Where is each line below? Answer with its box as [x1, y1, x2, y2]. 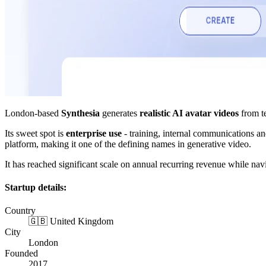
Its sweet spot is [5, 128, 66, 138]
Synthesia [61, 107, 100, 118]
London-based [5, 107, 61, 118]
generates [100, 107, 140, 118]
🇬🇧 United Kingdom [28, 216, 113, 227]
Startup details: [5, 182, 66, 192]
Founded [5, 248, 38, 259]
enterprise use [66, 128, 122, 138]
